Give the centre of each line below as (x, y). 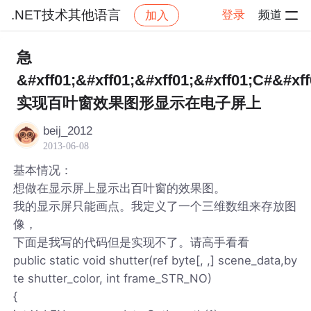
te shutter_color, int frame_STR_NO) (113, 278)
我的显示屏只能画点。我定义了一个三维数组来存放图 (155, 206)
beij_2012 (68, 131)
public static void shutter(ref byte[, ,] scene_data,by (155, 260)
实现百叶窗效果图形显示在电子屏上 (138, 103)
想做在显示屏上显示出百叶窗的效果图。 (120, 188)
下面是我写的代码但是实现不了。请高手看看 (132, 242)
